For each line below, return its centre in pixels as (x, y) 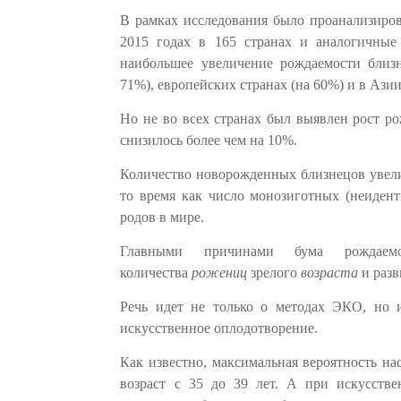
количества (156, 272)
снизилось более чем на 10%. (209, 140)
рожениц (220, 272)
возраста (332, 272)
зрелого (274, 272)
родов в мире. (162, 217)
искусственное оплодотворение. (219, 328)
